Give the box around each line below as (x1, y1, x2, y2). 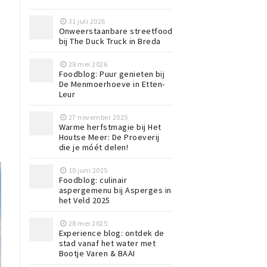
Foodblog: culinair (58, 174, 128, 185)
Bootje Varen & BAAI (58, 247, 135, 259)
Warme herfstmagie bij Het (58, 121, 162, 132)
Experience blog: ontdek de (58, 227, 164, 238)
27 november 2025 (68, 112, 128, 122)
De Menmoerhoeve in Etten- (58, 78, 165, 89)
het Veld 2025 (58, 194, 110, 206)
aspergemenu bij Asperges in (58, 184, 172, 195)
